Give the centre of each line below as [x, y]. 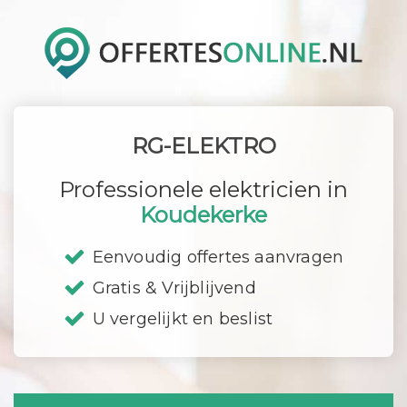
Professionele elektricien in [203, 189]
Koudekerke [203, 215]
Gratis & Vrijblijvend [174, 288]
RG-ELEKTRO [203, 146]
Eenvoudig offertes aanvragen [218, 257]
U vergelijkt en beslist [183, 319]
